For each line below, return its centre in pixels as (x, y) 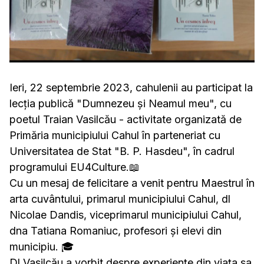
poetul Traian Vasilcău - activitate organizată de (126, 120)
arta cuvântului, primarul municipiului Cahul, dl (120, 199)
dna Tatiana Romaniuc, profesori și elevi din (115, 231)
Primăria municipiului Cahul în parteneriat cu (115, 136)
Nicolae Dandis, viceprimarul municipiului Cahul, (126, 215)
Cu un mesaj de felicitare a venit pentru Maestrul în (132, 183)
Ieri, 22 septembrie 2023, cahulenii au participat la (131, 88)
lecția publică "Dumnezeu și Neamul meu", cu (121, 104)
